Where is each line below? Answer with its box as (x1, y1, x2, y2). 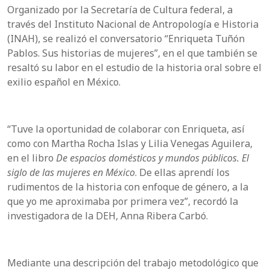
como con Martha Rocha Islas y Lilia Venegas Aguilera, (7, 136, 253, 150)
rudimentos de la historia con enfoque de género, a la (7, 180, 248, 193)
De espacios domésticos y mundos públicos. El (56, 151, 249, 165)
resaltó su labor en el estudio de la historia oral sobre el (7, 60, 262, 74)
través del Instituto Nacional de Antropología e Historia (7, 17, 259, 31)
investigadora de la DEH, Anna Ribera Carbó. (7, 209, 208, 222)
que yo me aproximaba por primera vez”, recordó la (7, 194, 238, 208)
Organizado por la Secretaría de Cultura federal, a (7, 2, 233, 16)
